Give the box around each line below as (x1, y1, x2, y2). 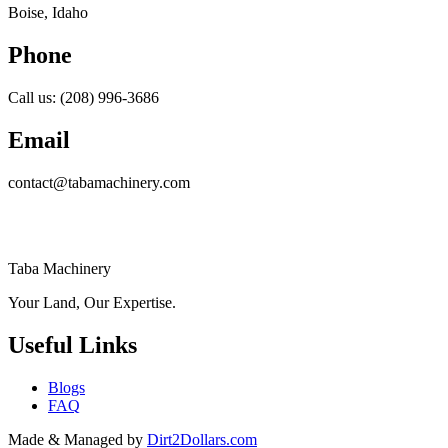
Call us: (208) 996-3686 (8, 89, 159, 107)
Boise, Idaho (8, 4, 88, 22)
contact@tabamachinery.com (8, 173, 190, 191)
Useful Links (8, 331, 137, 358)
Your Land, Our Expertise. (8, 293, 176, 311)
